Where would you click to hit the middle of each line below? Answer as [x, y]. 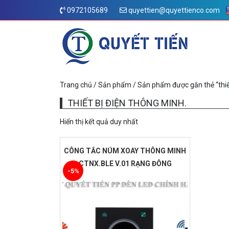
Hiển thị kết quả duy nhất [99, 122]
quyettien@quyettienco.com [173, 10]
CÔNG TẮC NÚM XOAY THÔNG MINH [125, 151]
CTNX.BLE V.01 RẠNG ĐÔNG [125, 164]
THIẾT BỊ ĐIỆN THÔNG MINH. [127, 103]
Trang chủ [76, 85]
